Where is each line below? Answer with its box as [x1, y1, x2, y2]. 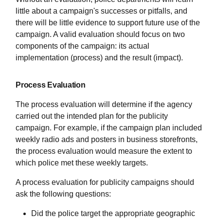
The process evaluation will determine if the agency [16, 100, 192, 109]
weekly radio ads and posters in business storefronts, [16, 135, 198, 144]
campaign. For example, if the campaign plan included [16, 124, 202, 132]
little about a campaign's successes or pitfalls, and [16, 7, 187, 16]
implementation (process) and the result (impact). [16, 54, 183, 62]
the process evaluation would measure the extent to [16, 147, 192, 156]
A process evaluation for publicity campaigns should [16, 178, 194, 187]
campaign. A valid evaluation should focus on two [16, 30, 185, 39]
